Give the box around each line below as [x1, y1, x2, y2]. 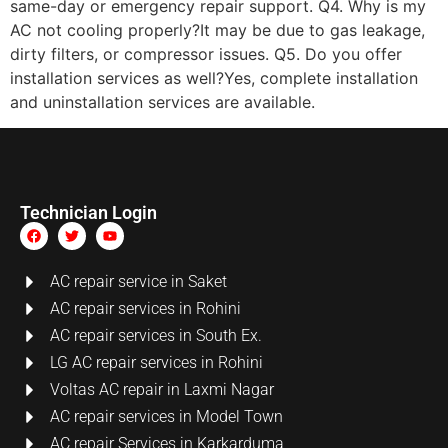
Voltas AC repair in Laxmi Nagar [50, 380, 274, 400]
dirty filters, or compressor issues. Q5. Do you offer [10, 43, 402, 64]
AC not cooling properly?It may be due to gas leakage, [10, 19, 425, 40]
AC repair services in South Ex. [50, 326, 262, 346]
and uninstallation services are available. [10, 91, 315, 112]
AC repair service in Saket [50, 272, 227, 292]
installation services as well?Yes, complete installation [10, 67, 418, 88]
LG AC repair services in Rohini [50, 353, 263, 373]
